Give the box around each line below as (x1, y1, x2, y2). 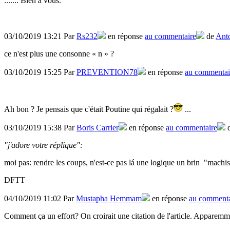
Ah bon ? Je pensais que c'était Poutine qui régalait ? (4, 105, 174, 114)
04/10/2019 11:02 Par (4, 194, 76, 203)
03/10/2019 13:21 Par (4, 32, 76, 41)
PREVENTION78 (76, 68, 138, 77)
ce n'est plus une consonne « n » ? (4, 49, 114, 59)
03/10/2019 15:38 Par (4, 123, 76, 132)
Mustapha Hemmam (76, 194, 142, 203)
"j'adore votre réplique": (4, 141, 83, 150)
